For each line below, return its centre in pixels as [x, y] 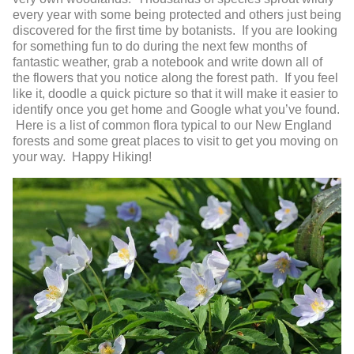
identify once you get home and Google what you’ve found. [176, 110]
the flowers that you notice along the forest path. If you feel [175, 78]
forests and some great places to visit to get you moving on [175, 141]
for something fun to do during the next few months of [160, 47]
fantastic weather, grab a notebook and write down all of [168, 62]
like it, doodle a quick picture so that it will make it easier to [175, 94]
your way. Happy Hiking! [82, 157]
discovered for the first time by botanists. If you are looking [175, 31]
